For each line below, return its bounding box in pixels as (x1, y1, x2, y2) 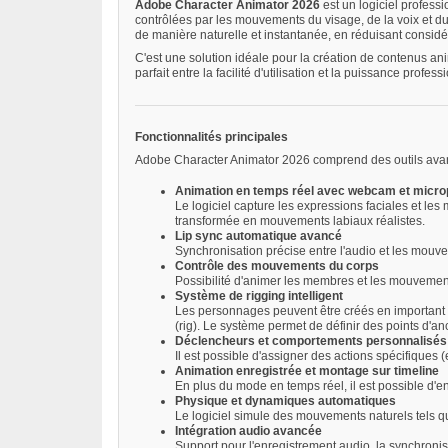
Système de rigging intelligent (175, 289, 343, 304)
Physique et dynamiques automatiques (175, 394, 396, 409)
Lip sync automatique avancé (175, 229, 342, 244)
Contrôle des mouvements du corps (175, 259, 379, 274)
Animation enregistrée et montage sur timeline (175, 364, 439, 379)
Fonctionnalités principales (135, 130, 288, 145)
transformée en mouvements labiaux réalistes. (175, 214, 425, 229)
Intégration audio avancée (175, 424, 322, 439)
